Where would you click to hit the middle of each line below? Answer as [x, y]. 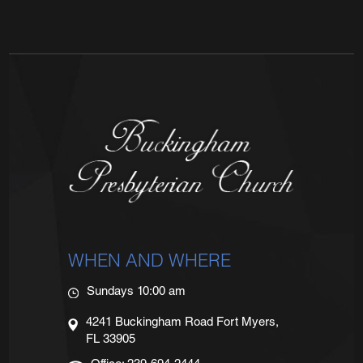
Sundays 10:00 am [136, 292]
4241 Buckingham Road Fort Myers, [182, 322]
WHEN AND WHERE [149, 262]
